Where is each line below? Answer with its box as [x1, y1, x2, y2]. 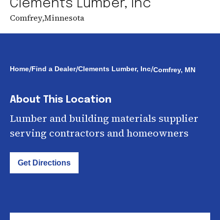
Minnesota [44, 12, 84, 23]
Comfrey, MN [153, 66, 195, 74]
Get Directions [18, 159, 71, 167]
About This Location [10, 95, 111, 105]
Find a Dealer [31, 65, 76, 73]
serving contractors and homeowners [10, 126, 189, 140]
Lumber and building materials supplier [10, 111, 198, 125]
